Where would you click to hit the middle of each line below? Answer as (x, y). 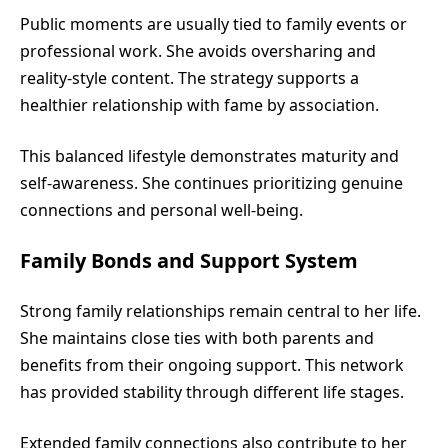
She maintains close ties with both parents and (197, 337)
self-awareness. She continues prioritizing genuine (211, 182)
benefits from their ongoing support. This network (212, 364)
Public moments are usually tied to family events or (213, 23)
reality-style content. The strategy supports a (189, 77)
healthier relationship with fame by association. (199, 104)
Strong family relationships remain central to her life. (220, 310)
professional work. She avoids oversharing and (198, 50)
